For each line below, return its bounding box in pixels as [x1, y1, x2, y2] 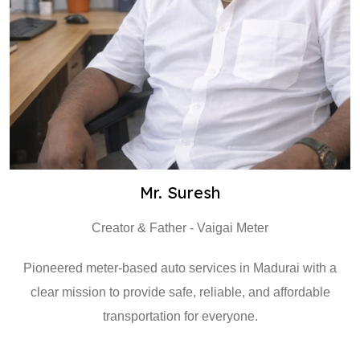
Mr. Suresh [140, 182, 220, 202]
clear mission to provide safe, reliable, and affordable [30, 285, 330, 299]
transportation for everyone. [102, 309, 258, 323]
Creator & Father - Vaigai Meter [92, 221, 268, 235]
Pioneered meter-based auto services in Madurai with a [23, 261, 337, 275]
